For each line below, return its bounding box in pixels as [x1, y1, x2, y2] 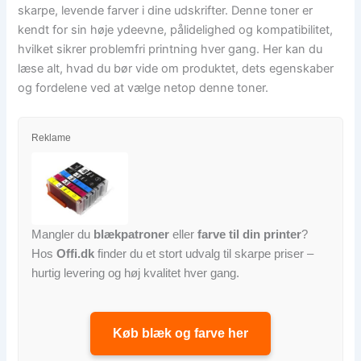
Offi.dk [56, 247, 95, 261]
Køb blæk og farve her [113, 326, 248, 341]
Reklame [31, 132, 72, 144]
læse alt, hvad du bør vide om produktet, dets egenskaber [18, 61, 334, 77]
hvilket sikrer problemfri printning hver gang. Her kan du [18, 42, 323, 57]
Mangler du [31, 227, 94, 242]
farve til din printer [197, 227, 302, 242]
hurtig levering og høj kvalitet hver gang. [31, 266, 240, 280]
